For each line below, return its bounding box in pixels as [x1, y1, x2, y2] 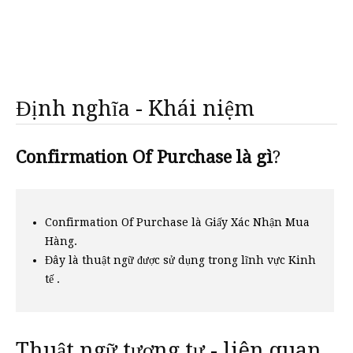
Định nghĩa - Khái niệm [16, 96, 255, 121]
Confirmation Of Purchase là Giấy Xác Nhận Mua [45, 216, 310, 229]
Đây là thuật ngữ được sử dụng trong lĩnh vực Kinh [45, 254, 316, 266]
